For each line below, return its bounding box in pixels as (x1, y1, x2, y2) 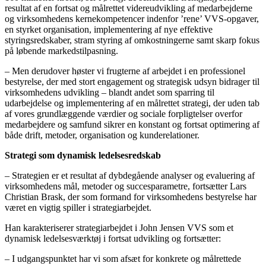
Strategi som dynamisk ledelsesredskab (5, 150, 161, 161)
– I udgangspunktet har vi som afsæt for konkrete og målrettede (5, 254, 241, 264)
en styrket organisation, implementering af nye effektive (5, 24, 213, 35)
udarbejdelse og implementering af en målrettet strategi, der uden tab (5, 98, 259, 109)
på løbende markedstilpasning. (5, 46, 118, 56)
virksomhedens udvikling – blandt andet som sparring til (5, 87, 214, 98)
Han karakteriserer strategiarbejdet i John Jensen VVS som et (5, 223, 233, 233)
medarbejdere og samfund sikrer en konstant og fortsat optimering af (5, 119, 259, 130)
